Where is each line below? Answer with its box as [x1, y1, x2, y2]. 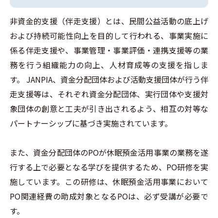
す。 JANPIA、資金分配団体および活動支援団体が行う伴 [10, 73, 208, 86]
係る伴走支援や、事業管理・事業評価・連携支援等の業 [10, 44, 208, 56]
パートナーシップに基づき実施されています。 [10, 117, 172, 129]
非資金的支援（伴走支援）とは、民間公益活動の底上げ [10, 15, 208, 27]
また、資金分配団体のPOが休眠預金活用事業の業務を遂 [10, 146, 208, 159]
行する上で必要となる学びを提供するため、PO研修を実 [10, 161, 208, 173]
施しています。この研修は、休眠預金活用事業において [10, 176, 208, 188]
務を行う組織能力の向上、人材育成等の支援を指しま [10, 59, 208, 71]
